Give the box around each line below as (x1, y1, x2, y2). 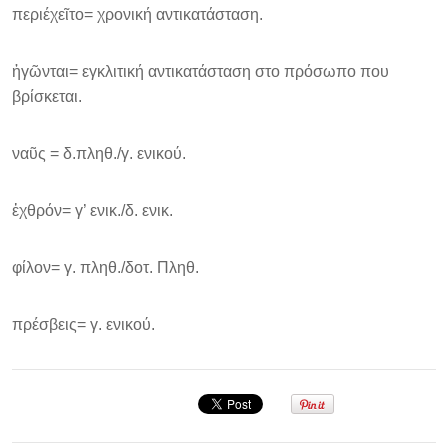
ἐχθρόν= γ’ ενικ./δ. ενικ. (12, 202, 173, 219)
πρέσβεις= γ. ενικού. (12, 316, 155, 333)
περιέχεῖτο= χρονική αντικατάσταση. (12, 6, 263, 23)
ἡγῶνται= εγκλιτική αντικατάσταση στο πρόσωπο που (12, 63, 389, 80)
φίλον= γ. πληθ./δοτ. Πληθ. (12, 259, 199, 276)
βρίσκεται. (12, 88, 82, 105)
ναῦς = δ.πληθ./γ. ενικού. (12, 145, 186, 162)
